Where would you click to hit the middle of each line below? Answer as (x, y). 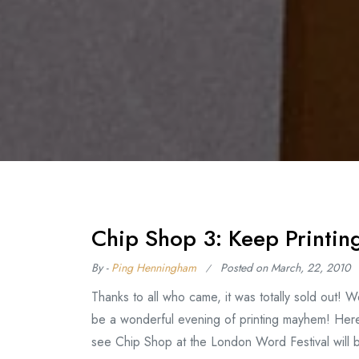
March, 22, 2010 (311, 267)
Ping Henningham (154, 267)
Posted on (246, 267)
